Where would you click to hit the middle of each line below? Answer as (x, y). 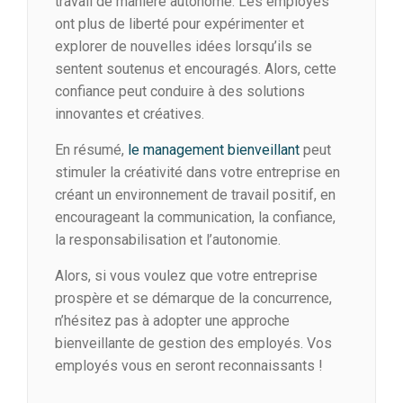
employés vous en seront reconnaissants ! (189, 366)
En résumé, (90, 150)
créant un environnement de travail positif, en (195, 195)
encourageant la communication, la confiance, (195, 218)
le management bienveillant (214, 150)
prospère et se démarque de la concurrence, (193, 299)
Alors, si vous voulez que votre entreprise (186, 276)
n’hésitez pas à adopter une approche (172, 321)
